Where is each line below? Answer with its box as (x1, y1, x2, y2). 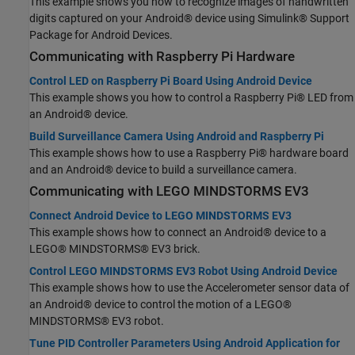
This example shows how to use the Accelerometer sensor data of (29, 281, 349, 295)
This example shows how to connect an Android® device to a (29, 226, 326, 239)
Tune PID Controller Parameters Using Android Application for (29, 337, 340, 350)
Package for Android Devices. (29, 28, 173, 41)
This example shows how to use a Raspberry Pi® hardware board (29, 146, 349, 159)
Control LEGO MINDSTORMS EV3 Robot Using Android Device (29, 265, 338, 278)
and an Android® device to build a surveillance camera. (29, 162, 297, 176)
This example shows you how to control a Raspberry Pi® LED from (29, 90, 353, 104)
